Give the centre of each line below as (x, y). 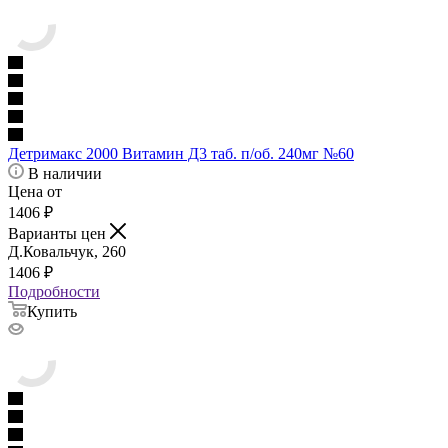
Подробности (54, 292)
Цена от (35, 192)
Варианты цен (59, 234)
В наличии (65, 174)
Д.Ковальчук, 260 (67, 252)
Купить (52, 312)
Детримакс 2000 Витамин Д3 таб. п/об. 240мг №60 (181, 154)
